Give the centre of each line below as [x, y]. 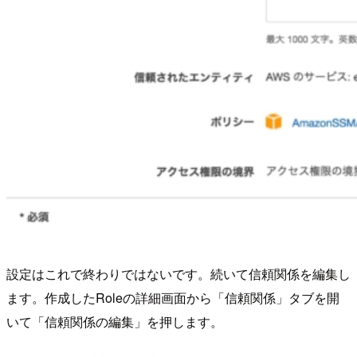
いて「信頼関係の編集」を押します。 [115, 322]
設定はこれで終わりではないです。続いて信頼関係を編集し [178, 274]
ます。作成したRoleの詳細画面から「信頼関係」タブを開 [173, 298]
